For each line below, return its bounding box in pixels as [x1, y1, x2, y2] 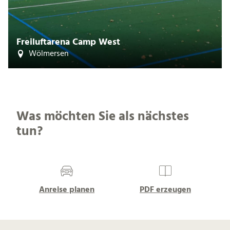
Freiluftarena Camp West [16, 35, 120, 50]
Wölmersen [29, 47, 69, 61]
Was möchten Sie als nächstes [16, 106, 189, 127]
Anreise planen [39, 183, 94, 197]
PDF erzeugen [140, 183, 191, 197]
